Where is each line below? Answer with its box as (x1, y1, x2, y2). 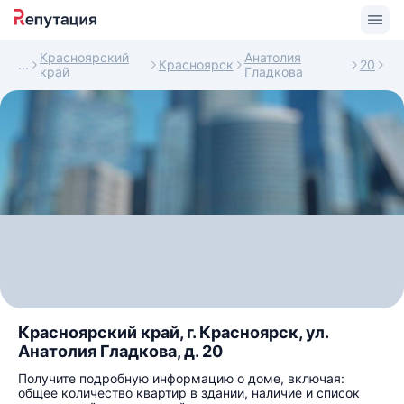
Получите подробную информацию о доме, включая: (18, 371, 344, 386)
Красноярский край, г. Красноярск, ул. (18, 323, 328, 342)
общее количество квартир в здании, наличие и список (18, 385, 360, 400)
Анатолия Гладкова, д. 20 (18, 342, 223, 361)
